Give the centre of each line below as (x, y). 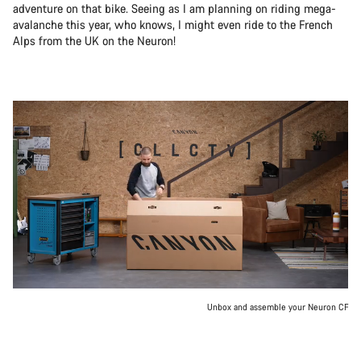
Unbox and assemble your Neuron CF (278, 307)
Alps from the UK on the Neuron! (94, 41)
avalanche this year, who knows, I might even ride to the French (173, 25)
